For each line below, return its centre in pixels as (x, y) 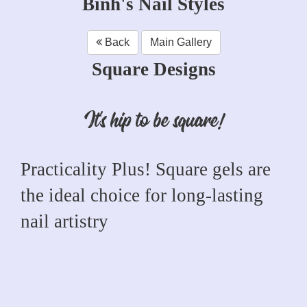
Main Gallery (181, 42)
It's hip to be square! (153, 119)
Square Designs (153, 69)
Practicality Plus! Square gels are (146, 169)
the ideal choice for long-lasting (142, 195)
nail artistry (64, 221)
